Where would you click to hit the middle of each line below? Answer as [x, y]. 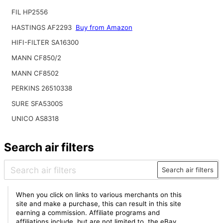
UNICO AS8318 [35, 119]
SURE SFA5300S [37, 103]
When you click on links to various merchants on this [99, 195]
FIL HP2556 [29, 12]
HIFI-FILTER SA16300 [45, 43]
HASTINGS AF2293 [42, 27]
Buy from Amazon [104, 27]
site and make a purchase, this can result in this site [99, 204]
